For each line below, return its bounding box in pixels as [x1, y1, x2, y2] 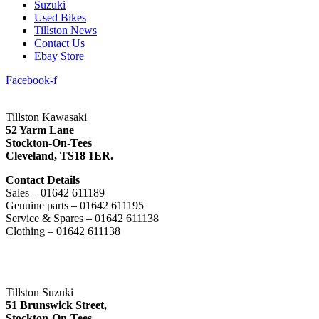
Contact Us [34, 36, 85, 49]
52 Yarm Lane [6, 123, 77, 136]
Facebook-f [6, 73, 57, 86]
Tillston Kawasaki [6, 110, 87, 123]
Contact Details [6, 173, 80, 186]
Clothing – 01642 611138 [6, 224, 120, 237]
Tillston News [34, 23, 97, 36]
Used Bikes [34, 11, 86, 23]
